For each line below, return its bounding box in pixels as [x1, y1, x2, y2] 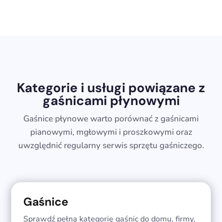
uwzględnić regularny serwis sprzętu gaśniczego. [18, 140, 204, 152]
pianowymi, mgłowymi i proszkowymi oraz [30, 126, 192, 138]
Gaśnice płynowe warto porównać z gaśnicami [23, 113, 199, 125]
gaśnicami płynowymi [42, 92, 180, 110]
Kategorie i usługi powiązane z [17, 79, 205, 97]
